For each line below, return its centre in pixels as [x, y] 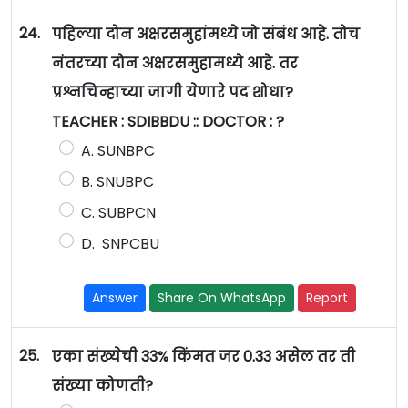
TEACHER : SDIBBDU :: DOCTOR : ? [168, 122]
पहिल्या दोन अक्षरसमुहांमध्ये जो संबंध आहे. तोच [205, 35]
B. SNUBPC [117, 182]
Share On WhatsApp [222, 298]
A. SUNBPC [117, 151]
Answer [115, 298]
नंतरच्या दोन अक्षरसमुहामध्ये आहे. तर [174, 64]
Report [327, 298]
